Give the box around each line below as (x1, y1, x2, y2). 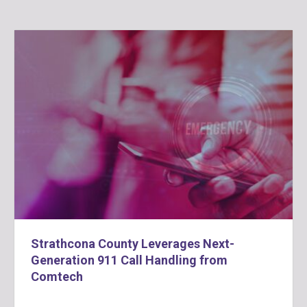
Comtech (31, 269, 83, 284)
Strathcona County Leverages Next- (31, 236, 234, 251)
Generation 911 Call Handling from (31, 253, 228, 268)
